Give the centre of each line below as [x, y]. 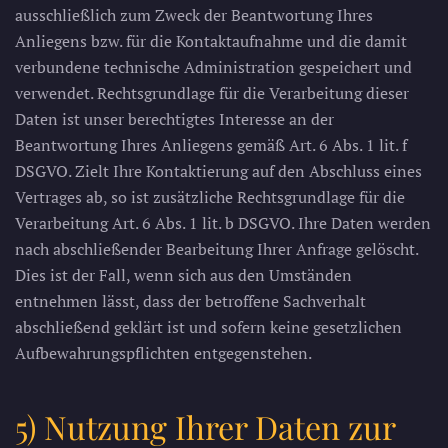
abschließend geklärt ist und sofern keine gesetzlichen [208, 327]
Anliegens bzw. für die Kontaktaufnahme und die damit [211, 41]
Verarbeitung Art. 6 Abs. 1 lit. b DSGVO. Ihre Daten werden [223, 223]
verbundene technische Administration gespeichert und [213, 67]
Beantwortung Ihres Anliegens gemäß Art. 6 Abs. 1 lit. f [211, 145]
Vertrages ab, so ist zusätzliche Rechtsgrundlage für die [210, 197]
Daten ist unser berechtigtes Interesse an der [174, 119]
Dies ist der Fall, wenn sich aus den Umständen [183, 275]
